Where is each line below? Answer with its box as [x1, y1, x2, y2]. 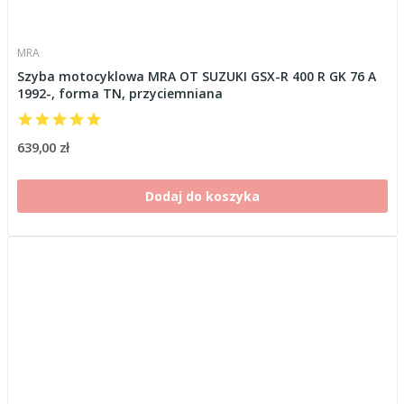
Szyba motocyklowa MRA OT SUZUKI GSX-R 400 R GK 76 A [16, 67, 376, 85]
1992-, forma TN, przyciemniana [16, 84, 223, 102]
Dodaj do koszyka [144, 187, 260, 205]
